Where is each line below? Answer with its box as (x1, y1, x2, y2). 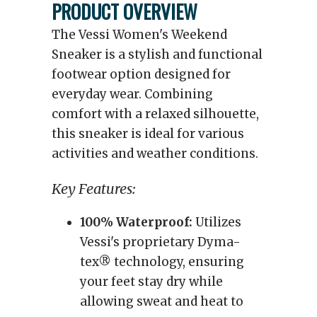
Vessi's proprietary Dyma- (80, 234, 241, 250)
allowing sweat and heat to (80, 294, 243, 309)
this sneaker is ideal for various (52, 126, 244, 142)
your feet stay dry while (80, 274, 223, 289)
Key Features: (52, 180, 135, 197)
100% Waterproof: (80, 214, 192, 230)
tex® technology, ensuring (80, 254, 244, 270)
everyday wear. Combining (52, 86, 213, 102)
